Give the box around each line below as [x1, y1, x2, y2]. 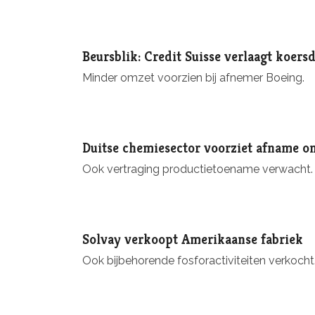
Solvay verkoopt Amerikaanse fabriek [82, 231, 303, 248]
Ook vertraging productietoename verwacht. [82, 162, 313, 176]
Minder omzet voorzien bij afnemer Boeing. [82, 70, 304, 84]
